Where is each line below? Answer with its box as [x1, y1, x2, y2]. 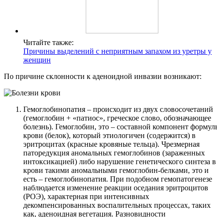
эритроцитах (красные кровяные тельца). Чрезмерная [23, 140, 200, 149]
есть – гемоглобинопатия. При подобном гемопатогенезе [23, 175, 212, 184]
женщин [23, 56, 51, 64]
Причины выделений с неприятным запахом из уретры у [23, 47, 212, 56]
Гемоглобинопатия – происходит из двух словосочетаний [23, 105, 213, 114]
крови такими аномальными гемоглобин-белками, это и [23, 166, 209, 175]
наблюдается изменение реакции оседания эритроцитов [23, 184, 208, 192]
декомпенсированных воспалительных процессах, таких [23, 201, 211, 210]
